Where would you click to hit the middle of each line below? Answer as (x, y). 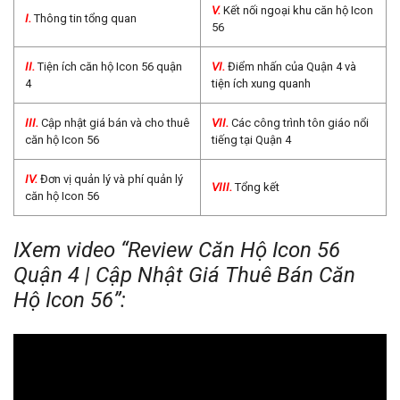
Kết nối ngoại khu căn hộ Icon (298, 11)
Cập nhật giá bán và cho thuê (115, 123)
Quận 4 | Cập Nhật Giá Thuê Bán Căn (184, 275)
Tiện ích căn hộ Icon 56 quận (110, 67)
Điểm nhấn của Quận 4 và (292, 67)
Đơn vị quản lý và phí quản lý (112, 179)
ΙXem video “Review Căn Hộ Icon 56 (177, 250)
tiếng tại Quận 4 (251, 140)
